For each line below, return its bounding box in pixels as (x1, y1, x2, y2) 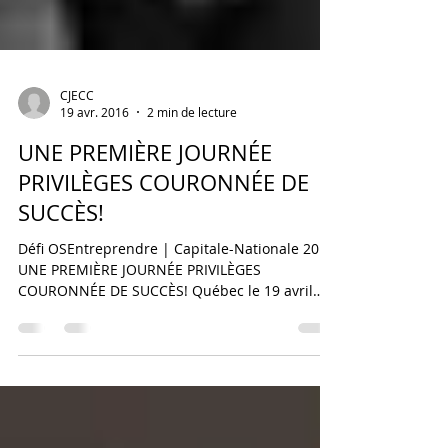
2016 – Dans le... (18, 347, 127, 366)
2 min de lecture (147, 149, 237, 165)
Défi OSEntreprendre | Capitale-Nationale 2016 (18, 284, 335, 303)
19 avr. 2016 (60, 149, 129, 165)
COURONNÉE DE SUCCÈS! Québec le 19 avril (18, 326, 313, 345)
